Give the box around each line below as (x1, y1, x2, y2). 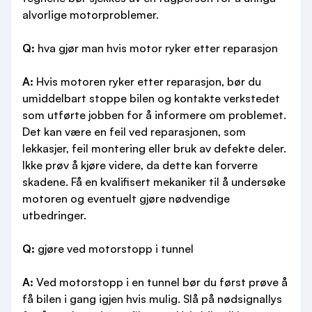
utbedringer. (22, 208, 86, 222)
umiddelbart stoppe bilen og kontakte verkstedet (22, 91, 280, 105)
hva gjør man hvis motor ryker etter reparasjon (35, 41, 278, 55)
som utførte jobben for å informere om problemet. (22, 108, 286, 122)
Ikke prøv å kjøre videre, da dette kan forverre (22, 158, 258, 172)
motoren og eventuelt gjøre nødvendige (22, 192, 230, 205)
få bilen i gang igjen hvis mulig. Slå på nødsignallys (22, 292, 282, 306)
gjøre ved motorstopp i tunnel (35, 242, 194, 256)
